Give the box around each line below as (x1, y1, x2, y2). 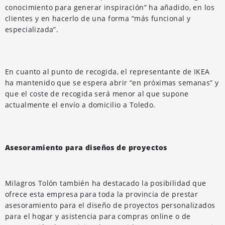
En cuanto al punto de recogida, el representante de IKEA (5, 66, 210, 76)
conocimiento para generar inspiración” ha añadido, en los (5, 2, 214, 12)
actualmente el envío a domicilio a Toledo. (5, 99, 156, 109)
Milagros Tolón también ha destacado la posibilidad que (5, 178, 206, 188)
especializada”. (5, 24, 59, 34)
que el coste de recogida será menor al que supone (5, 88, 189, 98)
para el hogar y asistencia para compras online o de (5, 211, 191, 221)
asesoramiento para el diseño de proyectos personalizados (5, 200, 215, 210)
